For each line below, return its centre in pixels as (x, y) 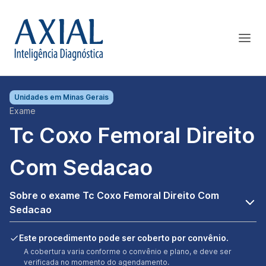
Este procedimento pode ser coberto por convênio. (124, 238)
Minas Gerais (86, 97)
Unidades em (39, 97)
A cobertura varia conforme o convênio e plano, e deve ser (128, 251)
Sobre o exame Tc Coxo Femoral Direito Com (114, 195)
